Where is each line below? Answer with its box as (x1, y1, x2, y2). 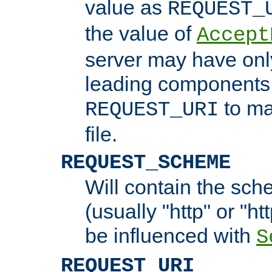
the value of (85, 21, 197, 45)
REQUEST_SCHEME (61, 151, 231, 174)
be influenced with (85, 223, 256, 247)
